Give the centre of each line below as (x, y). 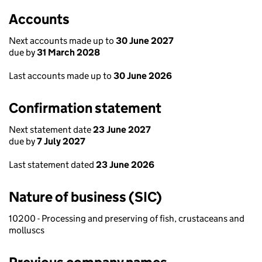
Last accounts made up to (61, 76)
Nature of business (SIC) (85, 197)
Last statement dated (52, 165)
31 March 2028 (68, 52)
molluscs (27, 230)
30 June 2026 (143, 76)
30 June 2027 (145, 41)
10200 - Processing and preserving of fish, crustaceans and (127, 218)
